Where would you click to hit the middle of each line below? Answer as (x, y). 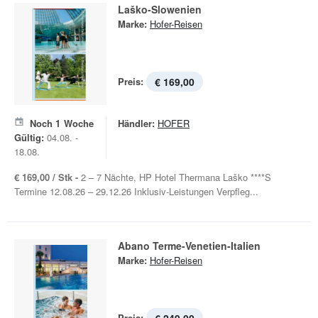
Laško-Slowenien (160, 9)
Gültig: (29, 137)
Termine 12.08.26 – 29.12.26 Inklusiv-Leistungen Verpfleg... (136, 191)
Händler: (136, 123)
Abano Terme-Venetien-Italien (189, 246)
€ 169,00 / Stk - (48, 177)
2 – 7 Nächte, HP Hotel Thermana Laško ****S (176, 177)
